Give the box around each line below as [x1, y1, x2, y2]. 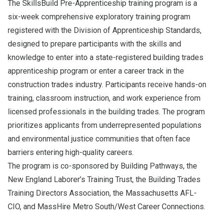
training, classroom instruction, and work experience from [8, 93, 201, 103]
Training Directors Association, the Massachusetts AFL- [8, 188, 197, 198]
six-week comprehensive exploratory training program [8, 12, 190, 21]
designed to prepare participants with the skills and [8, 39, 181, 48]
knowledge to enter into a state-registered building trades [8, 52, 203, 62]
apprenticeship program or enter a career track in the [8, 66, 184, 76]
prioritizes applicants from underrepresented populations [8, 120, 201, 130]
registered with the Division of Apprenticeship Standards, [8, 25, 201, 35]
